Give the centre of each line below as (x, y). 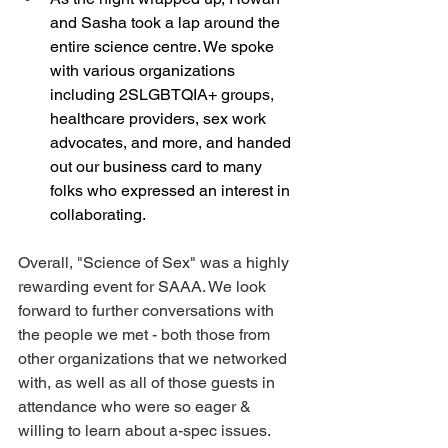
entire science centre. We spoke (164, 46)
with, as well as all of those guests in (148, 382)
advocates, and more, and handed (172, 142)
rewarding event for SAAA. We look (144, 286)
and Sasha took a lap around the (167, 22)
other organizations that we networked (154, 358)
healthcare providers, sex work (160, 118)
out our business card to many (158, 166)
